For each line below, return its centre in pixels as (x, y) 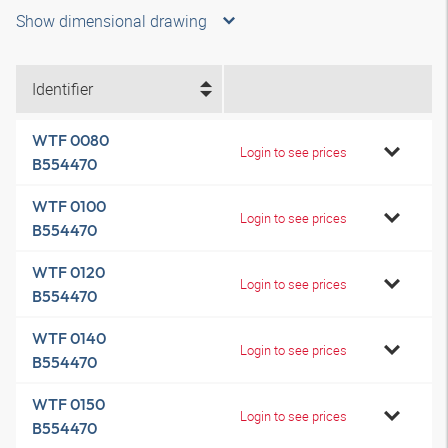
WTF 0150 (68, 404)
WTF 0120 (68, 272)
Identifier (62, 89)
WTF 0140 (69, 338)
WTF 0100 (69, 206)
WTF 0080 (70, 140)
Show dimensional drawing (111, 21)
